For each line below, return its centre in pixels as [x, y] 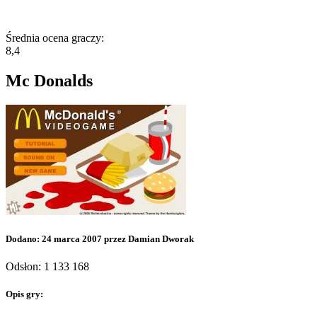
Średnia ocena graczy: [55, 38]
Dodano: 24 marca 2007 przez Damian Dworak [100, 239]
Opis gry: [24, 294]
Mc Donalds [49, 81]
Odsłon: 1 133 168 [47, 267]
